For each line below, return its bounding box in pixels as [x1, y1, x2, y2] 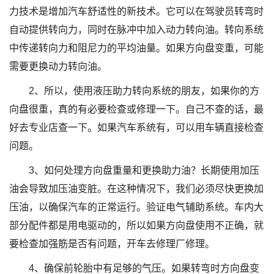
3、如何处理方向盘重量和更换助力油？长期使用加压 [29, 165, 259, 176]
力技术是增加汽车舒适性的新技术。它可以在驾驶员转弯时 [9, 6, 264, 17]
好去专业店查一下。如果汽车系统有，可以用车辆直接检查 [9, 122, 264, 133]
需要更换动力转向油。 [9, 61, 107, 72]
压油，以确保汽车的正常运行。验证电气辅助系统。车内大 [9, 202, 264, 212]
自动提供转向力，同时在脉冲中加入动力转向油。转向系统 [9, 24, 264, 35]
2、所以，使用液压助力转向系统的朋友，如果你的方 [29, 86, 259, 96]
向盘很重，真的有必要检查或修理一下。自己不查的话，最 [9, 104, 264, 114]
